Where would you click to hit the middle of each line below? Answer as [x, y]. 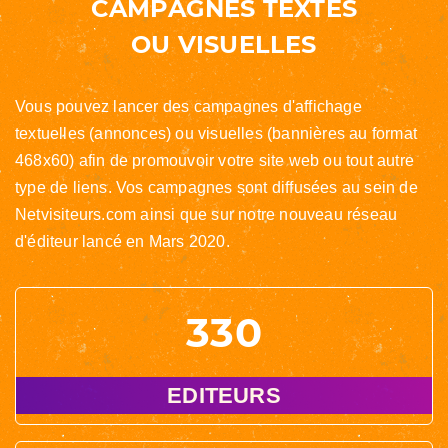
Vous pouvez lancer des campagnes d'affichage [188, 106]
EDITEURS [224, 395]
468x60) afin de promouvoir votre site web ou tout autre [215, 160]
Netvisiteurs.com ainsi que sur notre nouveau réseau [206, 214]
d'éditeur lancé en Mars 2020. [122, 241]
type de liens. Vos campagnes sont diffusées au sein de [216, 187]
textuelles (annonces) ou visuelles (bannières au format [216, 133]
